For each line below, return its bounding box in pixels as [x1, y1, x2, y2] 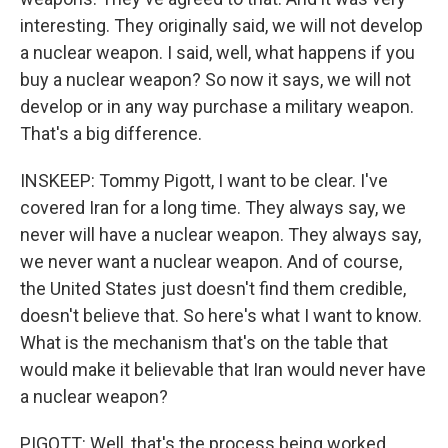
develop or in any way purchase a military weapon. [20, 96, 414, 117]
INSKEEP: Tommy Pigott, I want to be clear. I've [20, 170, 388, 191]
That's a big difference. [20, 123, 202, 144]
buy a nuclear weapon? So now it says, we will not [20, 69, 411, 90]
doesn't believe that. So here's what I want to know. [20, 305, 422, 326]
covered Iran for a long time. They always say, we [20, 197, 406, 218]
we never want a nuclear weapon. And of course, [20, 251, 402, 272]
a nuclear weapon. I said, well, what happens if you [20, 42, 415, 63]
